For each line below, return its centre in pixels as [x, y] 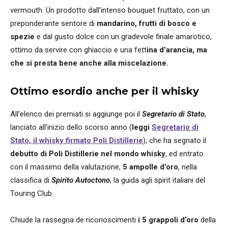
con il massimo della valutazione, [66, 167]
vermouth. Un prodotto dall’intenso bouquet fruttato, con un [110, 10]
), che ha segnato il [175, 140]
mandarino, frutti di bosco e [147, 23]
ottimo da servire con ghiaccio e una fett [78, 50]
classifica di [31, 180]
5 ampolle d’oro [150, 167]
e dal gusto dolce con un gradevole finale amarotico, [124, 36]
